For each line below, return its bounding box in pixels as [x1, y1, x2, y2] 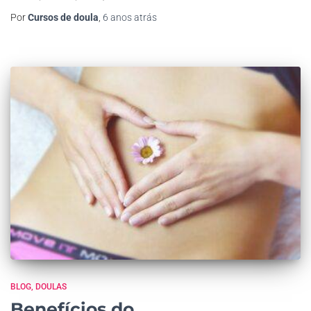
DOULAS [35, 282, 67, 292]
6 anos [103, 11, 132, 23]
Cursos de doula [28, 11, 99, 23]
